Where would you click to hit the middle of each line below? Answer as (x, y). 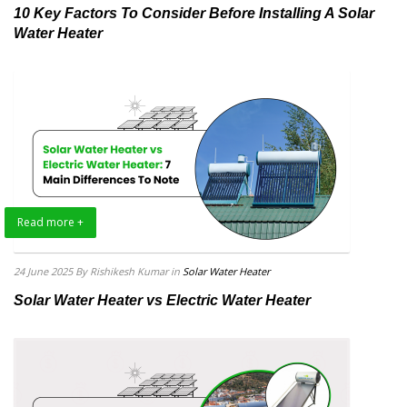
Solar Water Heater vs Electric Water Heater (162, 301)
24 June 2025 (43, 272)
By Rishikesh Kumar (122, 272)
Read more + (50, 223)
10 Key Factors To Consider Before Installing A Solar (194, 14)
